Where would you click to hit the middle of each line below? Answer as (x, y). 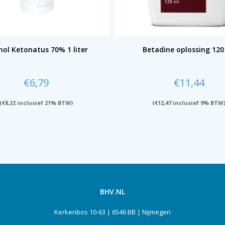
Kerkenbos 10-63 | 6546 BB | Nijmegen (113, 212)
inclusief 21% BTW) (44, 103)
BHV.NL (113, 192)
